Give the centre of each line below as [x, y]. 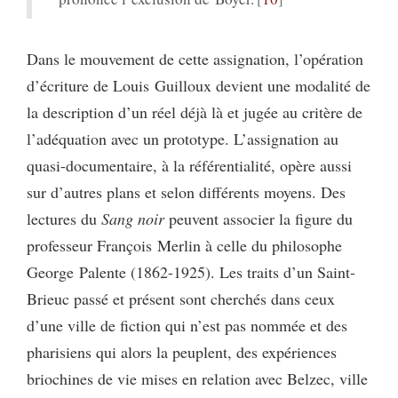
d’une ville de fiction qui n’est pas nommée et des [187, 326]
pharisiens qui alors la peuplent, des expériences [182, 352]
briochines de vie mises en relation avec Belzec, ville [197, 379]
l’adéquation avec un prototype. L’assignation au [183, 139]
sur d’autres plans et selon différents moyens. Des [186, 192]
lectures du [64, 219]
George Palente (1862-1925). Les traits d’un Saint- [191, 272]
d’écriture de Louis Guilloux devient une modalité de [199, 86]
